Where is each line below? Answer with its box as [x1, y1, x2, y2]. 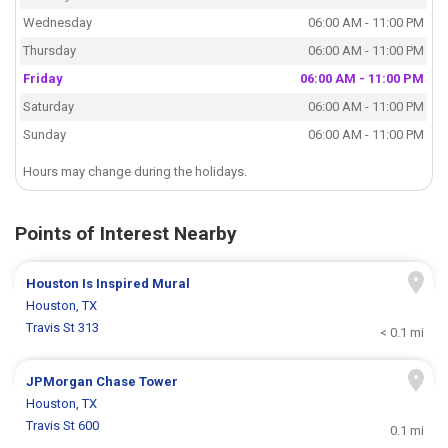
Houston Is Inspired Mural [26, 276, 191, 292]
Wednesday [23, 15, 93, 31]
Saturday [23, 99, 75, 115]
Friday [23, 71, 64, 87]
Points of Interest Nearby [15, 222, 237, 246]
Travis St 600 [26, 418, 100, 434]
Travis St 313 [26, 320, 100, 336]
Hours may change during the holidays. [23, 164, 248, 180]
